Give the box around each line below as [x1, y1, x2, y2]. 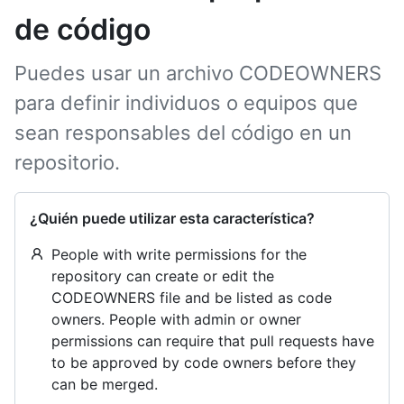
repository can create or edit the [51, 267, 274, 285]
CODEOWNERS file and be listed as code [51, 289, 332, 307]
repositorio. [14, 151, 120, 174]
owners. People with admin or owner [51, 310, 301, 328]
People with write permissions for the [51, 245, 307, 263]
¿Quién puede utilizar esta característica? [30, 209, 315, 227]
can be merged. [51, 375, 158, 393]
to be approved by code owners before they [51, 353, 356, 372]
